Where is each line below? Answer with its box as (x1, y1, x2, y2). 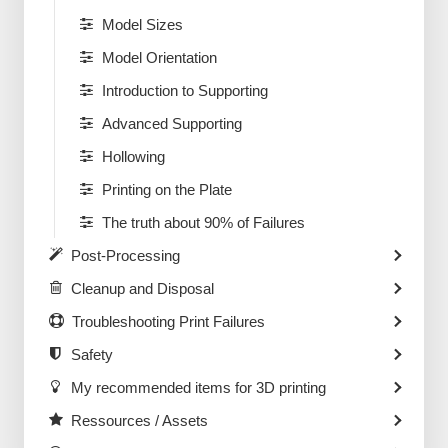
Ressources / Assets (70, 412, 208, 430)
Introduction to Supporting (101, 82, 268, 100)
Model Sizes (101, 16, 183, 34)
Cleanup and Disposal (70, 280, 214, 298)
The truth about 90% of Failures (101, 214, 305, 232)
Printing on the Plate (101, 181, 232, 199)
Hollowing (101, 148, 165, 166)
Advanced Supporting (101, 115, 242, 133)
